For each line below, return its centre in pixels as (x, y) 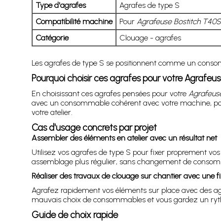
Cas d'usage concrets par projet (94, 127)
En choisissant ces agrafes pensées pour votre (110, 93)
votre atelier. (52, 112)
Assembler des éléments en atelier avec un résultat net (124, 138)
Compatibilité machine (74, 21)
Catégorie (52, 37)
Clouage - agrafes (150, 37)
